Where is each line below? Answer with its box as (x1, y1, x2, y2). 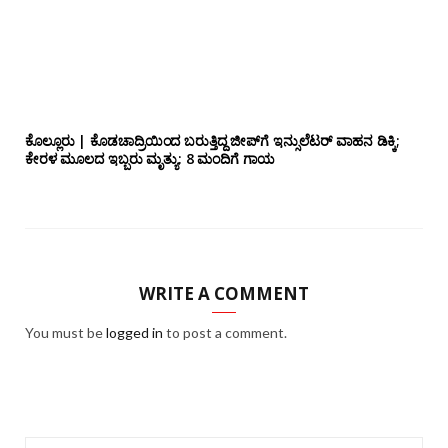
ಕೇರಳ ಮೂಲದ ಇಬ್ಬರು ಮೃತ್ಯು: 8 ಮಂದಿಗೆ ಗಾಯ (25, 149, 275, 169)
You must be (25, 324, 106, 342)
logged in (106, 324, 163, 342)
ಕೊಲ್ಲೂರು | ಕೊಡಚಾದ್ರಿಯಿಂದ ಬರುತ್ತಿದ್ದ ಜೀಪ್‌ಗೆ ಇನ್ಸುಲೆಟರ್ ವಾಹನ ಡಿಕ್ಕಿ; (25, 131, 401, 151)
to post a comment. (163, 324, 287, 342)
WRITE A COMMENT (139, 282, 309, 306)
